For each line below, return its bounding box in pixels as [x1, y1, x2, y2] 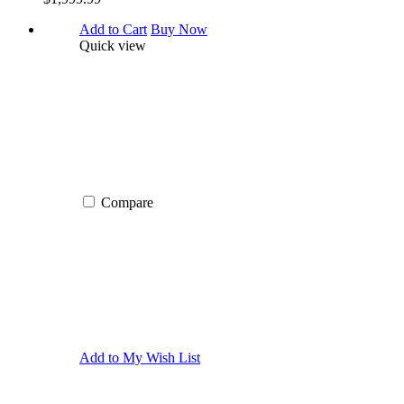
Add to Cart [79, 21, 147, 37]
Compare [101, 194, 153, 210]
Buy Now [151, 21, 207, 37]
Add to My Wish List [79, 349, 200, 365]
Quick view [79, 37, 146, 53]
